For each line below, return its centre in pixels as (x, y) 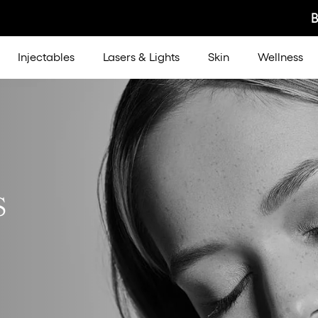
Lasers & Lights (141, 57)
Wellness (280, 57)
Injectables (46, 57)
